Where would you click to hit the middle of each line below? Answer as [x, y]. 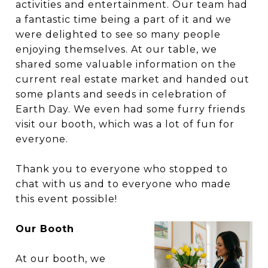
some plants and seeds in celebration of [121, 94]
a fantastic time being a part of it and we [124, 19]
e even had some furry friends [165, 109]
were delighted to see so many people [118, 34]
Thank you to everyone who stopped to [122, 169]
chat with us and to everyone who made [123, 184]
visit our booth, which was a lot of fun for [125, 124]
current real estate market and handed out [133, 79]
